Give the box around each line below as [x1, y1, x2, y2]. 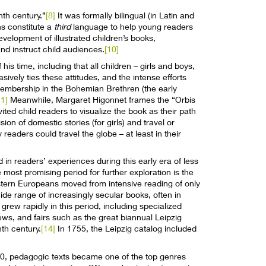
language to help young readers [71, 21, 194, 31]
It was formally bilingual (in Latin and [55, 9, 195, 20]
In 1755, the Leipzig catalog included [55, 223, 197, 234]
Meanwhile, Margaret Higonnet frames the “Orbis [8, 94, 196, 104]
